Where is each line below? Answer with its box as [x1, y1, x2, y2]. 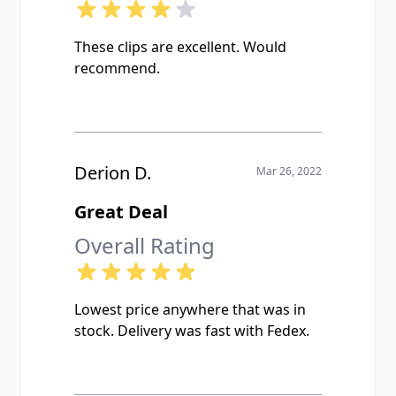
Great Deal [74, 200, 168, 224]
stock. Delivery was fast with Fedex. [74, 321, 309, 340]
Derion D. [74, 161, 151, 185]
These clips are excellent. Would [74, 37, 286, 57]
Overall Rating [74, 231, 215, 260]
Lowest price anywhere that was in [74, 300, 306, 319]
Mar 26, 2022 [256, 164, 322, 179]
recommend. [74, 58, 160, 78]
